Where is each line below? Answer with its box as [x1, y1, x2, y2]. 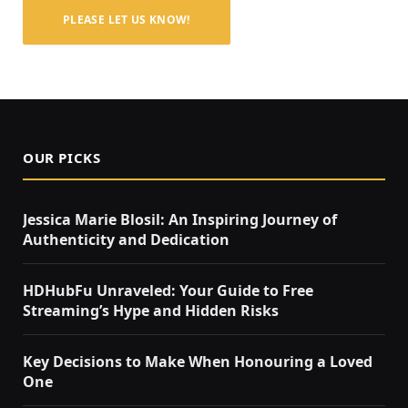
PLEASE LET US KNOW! [63, 11, 190, 27]
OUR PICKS [23, 148, 101, 167]
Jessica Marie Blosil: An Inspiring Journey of [23, 209, 337, 229]
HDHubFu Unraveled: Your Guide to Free [23, 280, 313, 301]
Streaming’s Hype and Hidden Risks [23, 300, 279, 321]
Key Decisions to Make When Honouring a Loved [23, 351, 372, 372]
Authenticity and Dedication [23, 229, 229, 250]
